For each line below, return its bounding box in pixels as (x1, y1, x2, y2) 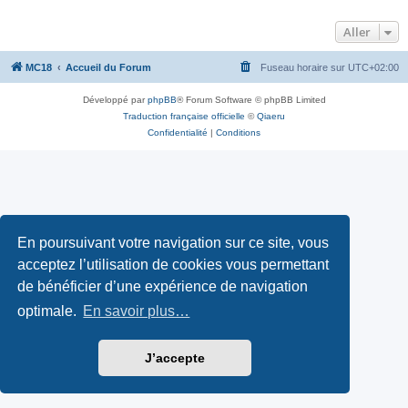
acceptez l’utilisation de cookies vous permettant (17, 256, 330, 272)
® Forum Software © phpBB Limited (176, 95, 326, 105)
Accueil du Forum (66, 62, 151, 73)
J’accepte (145, 351, 205, 366)
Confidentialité (148, 127, 208, 138)
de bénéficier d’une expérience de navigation (17, 278, 309, 294)
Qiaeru (257, 111, 285, 121)
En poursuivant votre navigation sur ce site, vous (17, 234, 330, 250)
